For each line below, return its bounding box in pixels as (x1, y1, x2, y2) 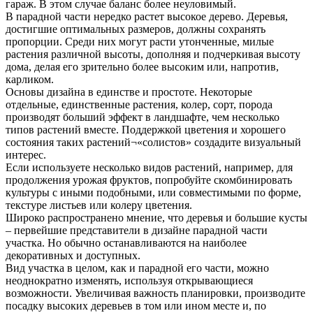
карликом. (6, 73, 54, 86)
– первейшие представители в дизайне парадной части (6, 224, 268, 237)
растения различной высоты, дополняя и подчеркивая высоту (6, 48, 300, 61)
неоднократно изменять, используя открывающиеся (6, 275, 253, 287)
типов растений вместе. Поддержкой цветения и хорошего (6, 124, 286, 136)
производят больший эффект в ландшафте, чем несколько (6, 111, 279, 124)
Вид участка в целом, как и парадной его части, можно (6, 262, 269, 275)
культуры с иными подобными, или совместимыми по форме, (6, 187, 301, 199)
